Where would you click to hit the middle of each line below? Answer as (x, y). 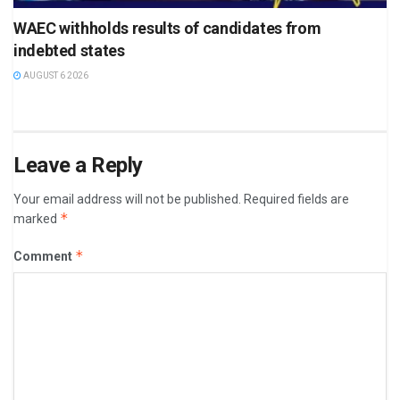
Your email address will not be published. (127, 200)
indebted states (69, 51)
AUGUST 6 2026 (55, 76)
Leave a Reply (78, 166)
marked (37, 219)
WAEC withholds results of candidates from (167, 29)
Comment (44, 257)
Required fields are (296, 200)
